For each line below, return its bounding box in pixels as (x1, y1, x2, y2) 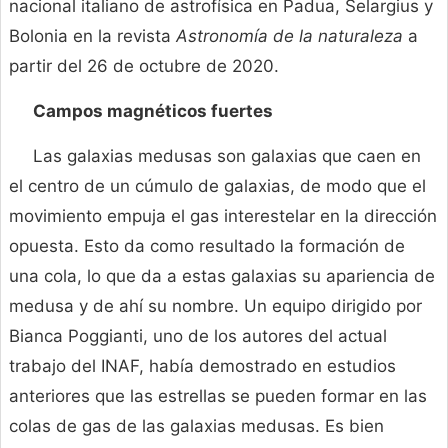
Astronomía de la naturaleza (176, 26, 408, 47)
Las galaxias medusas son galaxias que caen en (33, 146, 421, 167)
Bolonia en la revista (9, 26, 176, 47)
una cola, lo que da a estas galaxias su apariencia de (9, 266, 435, 287)
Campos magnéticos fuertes (33, 101, 273, 122)
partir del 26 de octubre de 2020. (9, 56, 279, 77)
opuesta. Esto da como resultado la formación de (9, 236, 405, 257)
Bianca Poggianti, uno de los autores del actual (9, 326, 387, 347)
